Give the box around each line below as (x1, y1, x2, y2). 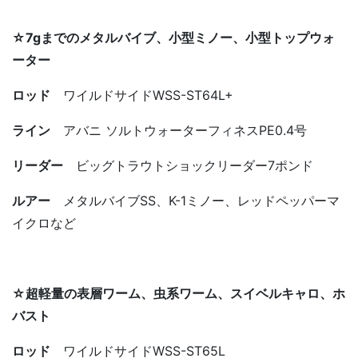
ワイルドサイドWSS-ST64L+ (50, 86, 233, 103)
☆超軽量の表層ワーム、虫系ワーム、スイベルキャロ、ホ (12, 284, 345, 301)
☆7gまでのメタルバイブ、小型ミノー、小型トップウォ (12, 29, 335, 46)
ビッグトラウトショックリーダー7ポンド (76, 157, 313, 173)
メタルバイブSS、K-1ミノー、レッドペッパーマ (63, 192, 340, 209)
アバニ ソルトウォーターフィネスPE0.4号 (50, 121, 307, 138)
